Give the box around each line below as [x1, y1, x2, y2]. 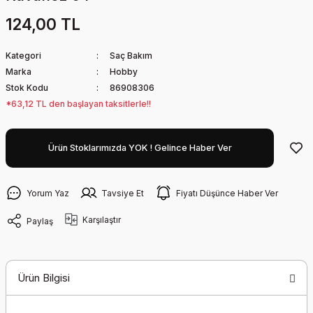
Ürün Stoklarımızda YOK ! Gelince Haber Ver [48, 143, 232, 153]
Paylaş [27, 215, 53, 226]
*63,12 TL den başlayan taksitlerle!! [6, 99, 151, 109]
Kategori [6, 50, 41, 61]
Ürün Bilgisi [17, 270, 70, 284]
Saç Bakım [109, 50, 152, 61]
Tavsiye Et [101, 187, 144, 198]
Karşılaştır [82, 214, 121, 225]
